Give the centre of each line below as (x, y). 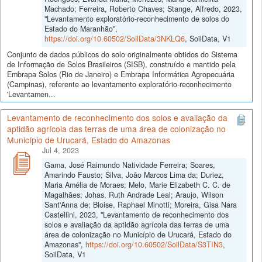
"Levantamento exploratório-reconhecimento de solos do (137, 18)
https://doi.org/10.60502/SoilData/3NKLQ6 (115, 38)
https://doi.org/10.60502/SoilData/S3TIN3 (154, 244)
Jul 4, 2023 (61, 150)
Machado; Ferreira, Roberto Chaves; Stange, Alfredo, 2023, (143, 8)
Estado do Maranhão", (81, 28)
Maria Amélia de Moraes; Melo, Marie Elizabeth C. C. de (137, 185)
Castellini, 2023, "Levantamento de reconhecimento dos (137, 214)
